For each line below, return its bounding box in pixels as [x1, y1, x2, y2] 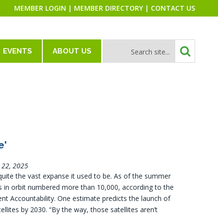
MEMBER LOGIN [14, 3, 66, 13]
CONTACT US [151, 3, 195, 13]
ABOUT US [53, 47, 91, 55]
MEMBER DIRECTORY [74, 3, 143, 13]
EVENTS [3, 47, 32, 55]
